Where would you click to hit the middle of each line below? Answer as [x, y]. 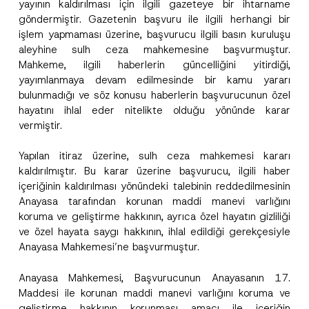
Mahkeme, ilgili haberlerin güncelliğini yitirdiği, [154, 64]
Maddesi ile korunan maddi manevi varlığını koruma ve [154, 293]
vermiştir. [40, 125]
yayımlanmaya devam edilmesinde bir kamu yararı [154, 80]
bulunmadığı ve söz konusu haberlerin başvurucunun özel [154, 95]
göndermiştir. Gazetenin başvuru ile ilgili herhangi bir [154, 19]
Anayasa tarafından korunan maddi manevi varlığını [154, 201]
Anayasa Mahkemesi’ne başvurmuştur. [109, 247]
